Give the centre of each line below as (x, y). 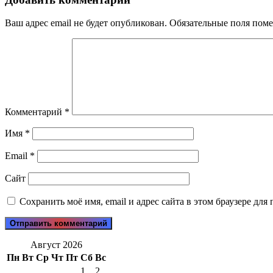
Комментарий (35, 112)
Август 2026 (56, 245)
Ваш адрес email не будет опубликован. (86, 23)
